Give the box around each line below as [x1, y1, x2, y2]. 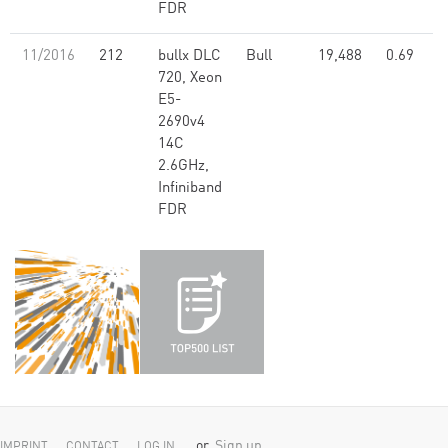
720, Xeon [158, 71, 222, 86]
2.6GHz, [158, 159, 209, 174]
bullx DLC [158, 49, 221, 64]
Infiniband [158, 181, 222, 196]
